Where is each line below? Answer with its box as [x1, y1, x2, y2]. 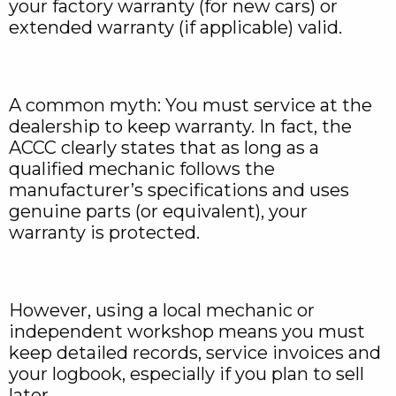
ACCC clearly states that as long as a [9, 137, 319, 159]
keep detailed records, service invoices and [9, 342, 381, 364]
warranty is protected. [9, 222, 200, 244]
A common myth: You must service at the [9, 95, 372, 117]
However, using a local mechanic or [9, 300, 315, 322]
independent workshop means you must [9, 321, 365, 343]
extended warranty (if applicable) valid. [9, 17, 342, 39]
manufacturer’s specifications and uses [9, 179, 349, 202]
